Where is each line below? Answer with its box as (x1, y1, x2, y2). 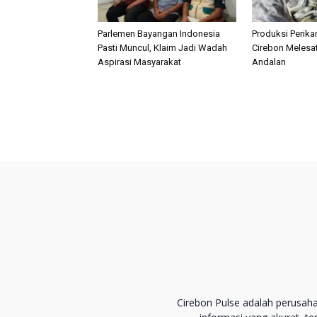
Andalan (252, 56, 286, 67)
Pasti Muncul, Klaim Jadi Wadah (98, 42, 227, 53)
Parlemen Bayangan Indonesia (98, 28, 220, 39)
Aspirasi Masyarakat (98, 56, 181, 67)
